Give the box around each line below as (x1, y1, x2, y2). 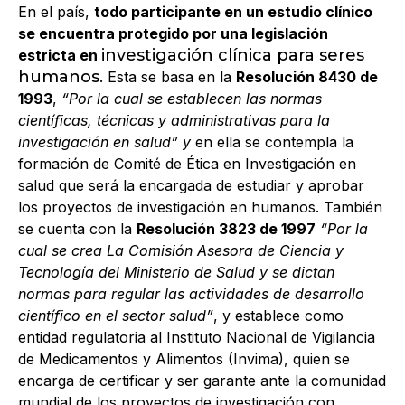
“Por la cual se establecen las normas (61, 89, 322, 108)
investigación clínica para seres (101, 45, 364, 66)
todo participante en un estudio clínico (94, 3, 372, 22)
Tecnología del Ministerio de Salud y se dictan (18, 263, 334, 282)
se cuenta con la (18, 220, 137, 239)
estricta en (18, 46, 101, 65)
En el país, (18, 3, 94, 22)
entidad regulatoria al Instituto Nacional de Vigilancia (18, 328, 375, 347)
